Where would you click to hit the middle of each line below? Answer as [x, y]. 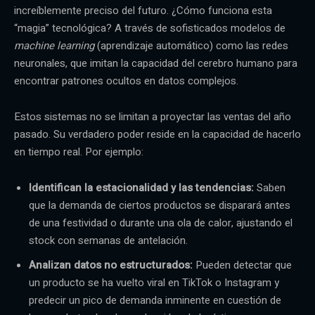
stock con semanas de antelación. [108, 240]
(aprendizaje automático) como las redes [191, 45]
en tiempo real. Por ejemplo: [79, 152]
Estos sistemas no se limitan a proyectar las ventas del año [153, 116]
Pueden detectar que [242, 265]
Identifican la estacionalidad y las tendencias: [141, 187]
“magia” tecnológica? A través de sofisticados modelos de [150, 28]
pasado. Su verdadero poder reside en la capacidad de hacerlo [157, 134]
